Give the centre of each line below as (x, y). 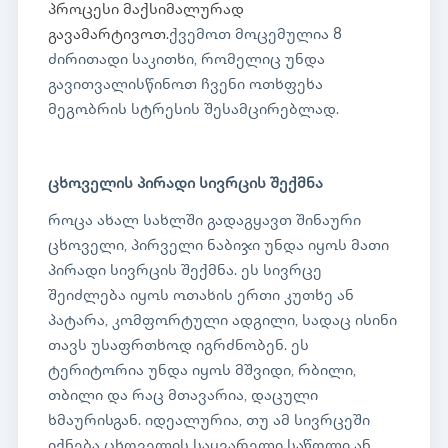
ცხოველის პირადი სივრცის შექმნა (185, 185)
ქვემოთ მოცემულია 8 (255, 36)
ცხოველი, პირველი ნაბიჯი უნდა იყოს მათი (218, 247)
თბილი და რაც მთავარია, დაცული (183, 397)
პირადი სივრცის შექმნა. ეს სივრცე (185, 272)
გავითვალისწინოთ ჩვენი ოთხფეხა (185, 86)
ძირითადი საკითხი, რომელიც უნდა (186, 61)
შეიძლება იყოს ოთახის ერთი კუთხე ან (201, 297)
